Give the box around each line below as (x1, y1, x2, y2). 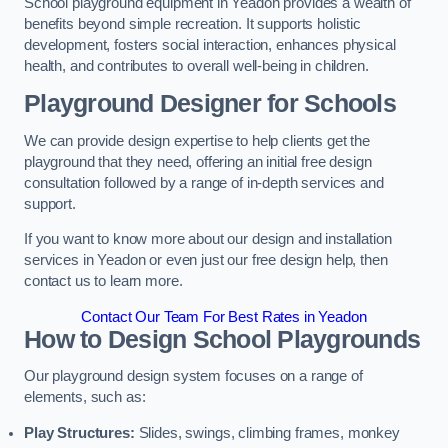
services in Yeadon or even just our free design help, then (24, 252, 388, 269)
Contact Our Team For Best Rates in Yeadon (81, 308, 367, 325)
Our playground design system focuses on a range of (24, 368, 363, 385)
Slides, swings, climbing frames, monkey (134, 424, 400, 441)
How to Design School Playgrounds (24, 325, 421, 353)
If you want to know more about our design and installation (24, 231, 392, 248)
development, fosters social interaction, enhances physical (24, 37, 396, 54)
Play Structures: (24, 424, 135, 441)
